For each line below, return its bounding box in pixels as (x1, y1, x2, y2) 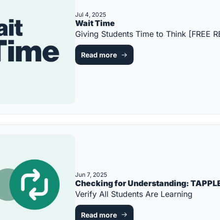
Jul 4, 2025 (75, 11, 106, 19)
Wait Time (75, 18, 115, 28)
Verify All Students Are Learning (75, 189, 192, 199)
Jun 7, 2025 (75, 170, 107, 178)
